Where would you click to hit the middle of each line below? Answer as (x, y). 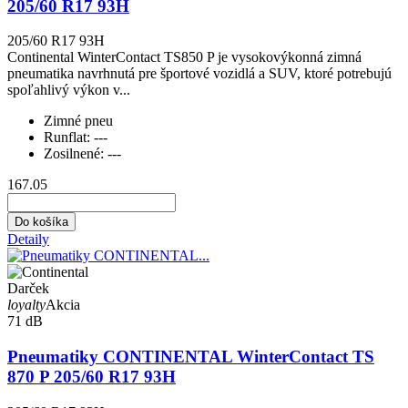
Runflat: (69, 138)
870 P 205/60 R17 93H (92, 377)
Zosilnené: (76, 154)
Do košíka (41, 222)
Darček (28, 289)
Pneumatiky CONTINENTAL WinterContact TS (191, 357)
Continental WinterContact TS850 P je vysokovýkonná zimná (184, 57)
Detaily (28, 240)
